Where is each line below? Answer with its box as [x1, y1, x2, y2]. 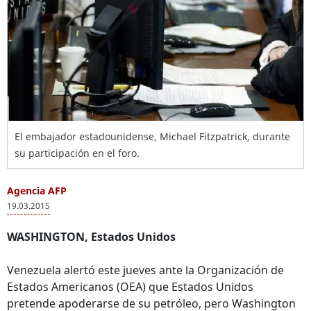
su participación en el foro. [15, 146, 140, 160]
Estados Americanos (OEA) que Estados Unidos [7, 279, 253, 294]
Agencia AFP [7, 184, 67, 197]
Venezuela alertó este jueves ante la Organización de [7, 262, 284, 278]
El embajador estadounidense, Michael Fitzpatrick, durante [15, 130, 290, 143]
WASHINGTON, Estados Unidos [7, 229, 176, 244]
